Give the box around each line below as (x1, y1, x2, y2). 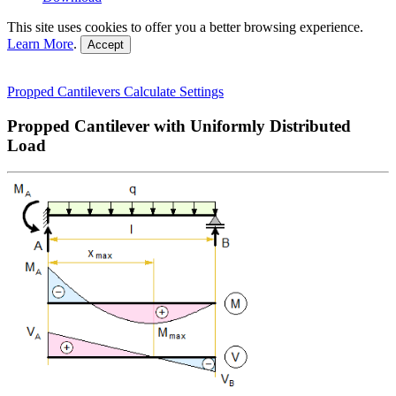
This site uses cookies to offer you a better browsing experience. (7, 19, 363, 34)
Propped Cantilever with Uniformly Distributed (7, 116, 351, 135)
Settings (179, 84, 224, 99)
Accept (88, 38, 124, 51)
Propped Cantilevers (7, 84, 124, 99)
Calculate (124, 84, 179, 99)
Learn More (7, 36, 73, 51)
